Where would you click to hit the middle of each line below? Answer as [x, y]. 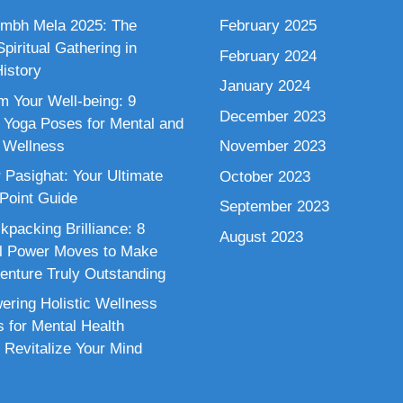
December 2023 [273, 116]
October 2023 [265, 176]
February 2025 [268, 26]
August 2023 [261, 237]
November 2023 [273, 146]
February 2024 [268, 56]
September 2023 [274, 206]
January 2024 [265, 86]
